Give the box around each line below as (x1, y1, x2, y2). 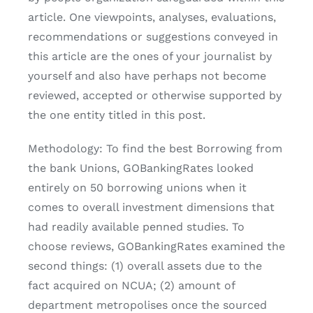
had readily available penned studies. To (28, 220, 245, 234)
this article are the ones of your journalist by (28, 50, 272, 64)
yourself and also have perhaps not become (28, 69, 266, 83)
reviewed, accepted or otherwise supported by (28, 89, 282, 103)
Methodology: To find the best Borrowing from (28, 142, 282, 156)
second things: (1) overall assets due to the (28, 259, 262, 273)
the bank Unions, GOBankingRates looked (28, 161, 254, 175)
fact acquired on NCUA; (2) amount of (28, 279, 235, 293)
